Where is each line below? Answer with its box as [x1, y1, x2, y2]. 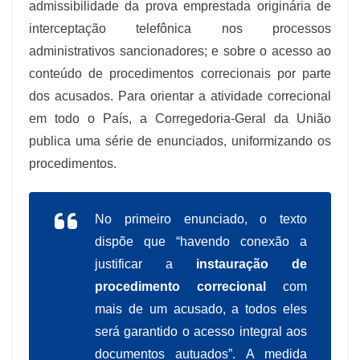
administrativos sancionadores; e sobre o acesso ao [29, 44, 331, 59]
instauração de [196, 257, 307, 272]
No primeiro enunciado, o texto [95, 212, 307, 227]
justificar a [95, 257, 196, 272]
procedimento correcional [95, 280, 266, 294]
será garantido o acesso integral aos [95, 325, 307, 339]
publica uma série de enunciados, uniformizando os [29, 134, 331, 149]
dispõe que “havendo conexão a [95, 235, 307, 249]
